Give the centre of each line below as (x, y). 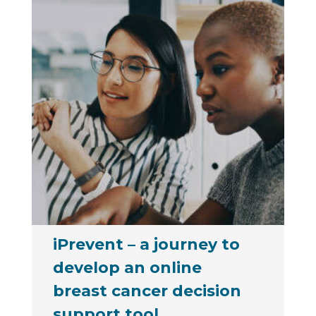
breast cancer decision (147, 291)
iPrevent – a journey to (146, 244)
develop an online (127, 267)
